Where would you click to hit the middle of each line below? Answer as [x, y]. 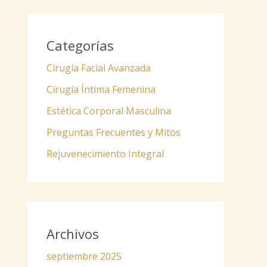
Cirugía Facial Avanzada [99, 68]
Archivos [73, 233]
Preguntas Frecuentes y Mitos [114, 132]
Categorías [80, 45]
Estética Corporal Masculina [109, 111]
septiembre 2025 [84, 256]
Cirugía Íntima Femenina [101, 89]
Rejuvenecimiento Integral [105, 153]
